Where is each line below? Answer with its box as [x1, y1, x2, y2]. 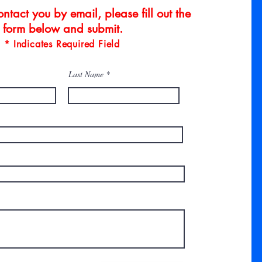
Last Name [68, 68, 104, 80]
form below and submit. [2, 21, 123, 36]
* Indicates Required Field [4, 38, 120, 50]
